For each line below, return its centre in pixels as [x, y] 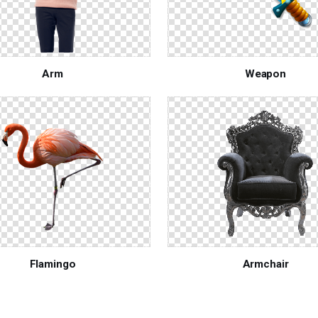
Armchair [265, 264]
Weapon [265, 74]
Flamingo [53, 264]
